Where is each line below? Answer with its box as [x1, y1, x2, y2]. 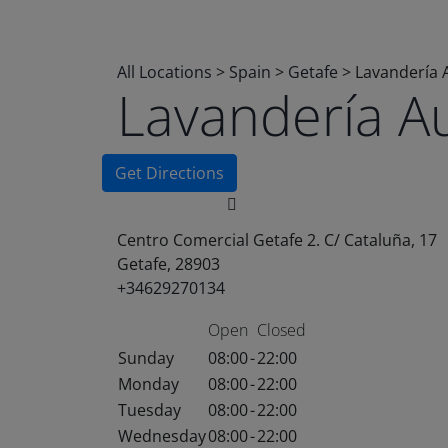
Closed [257, 319, 306, 341]
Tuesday [118, 399, 181, 421]
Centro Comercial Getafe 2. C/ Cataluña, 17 [117, 229, 437, 251]
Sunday [118, 347, 174, 369]
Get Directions [115, 162, 224, 184]
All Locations [117, 61, 212, 83]
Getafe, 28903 [117, 253, 220, 275]
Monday [118, 373, 179, 395]
